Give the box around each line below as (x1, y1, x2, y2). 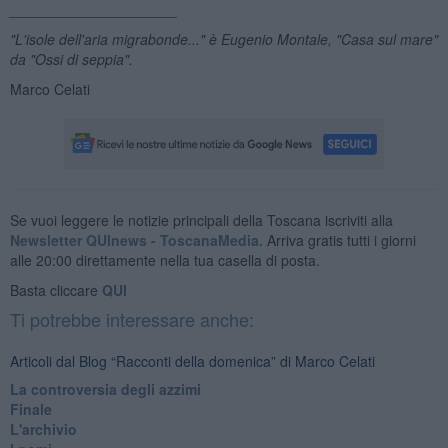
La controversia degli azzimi (9, 378, 201, 399)
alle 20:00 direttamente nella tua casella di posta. (9, 249, 320, 270)
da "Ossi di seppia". (9, 48, 133, 69)
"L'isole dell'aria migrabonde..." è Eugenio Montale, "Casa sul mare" (9, 28, 438, 49)
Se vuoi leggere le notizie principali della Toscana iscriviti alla (9, 209, 393, 230)
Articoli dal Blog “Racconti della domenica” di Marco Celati (9, 350, 375, 371)
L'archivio (9, 418, 77, 439)
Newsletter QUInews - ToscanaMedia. (9, 229, 263, 250)
